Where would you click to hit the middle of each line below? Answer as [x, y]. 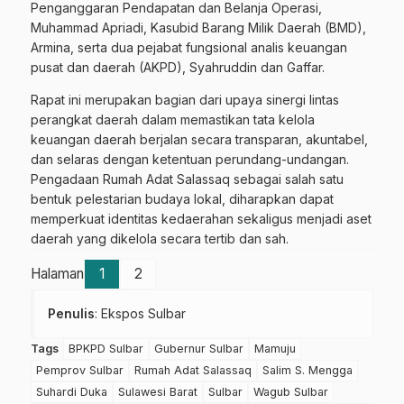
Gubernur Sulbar [199, 348]
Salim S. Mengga [308, 370]
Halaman [57, 273]
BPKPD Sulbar [106, 348]
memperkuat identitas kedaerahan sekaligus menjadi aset [201, 218]
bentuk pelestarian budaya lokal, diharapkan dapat [182, 198]
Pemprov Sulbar [80, 370]
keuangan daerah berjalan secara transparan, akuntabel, [199, 139]
